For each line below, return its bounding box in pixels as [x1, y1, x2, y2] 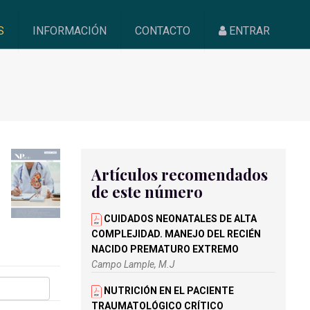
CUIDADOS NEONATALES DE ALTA [102, 213, 257, 224]
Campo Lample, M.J [91, 259, 175, 270]
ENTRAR [226, 24, 271, 37]
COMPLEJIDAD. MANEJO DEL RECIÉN [91, 228, 261, 239]
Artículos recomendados [91, 164, 268, 185]
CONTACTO [135, 24, 191, 37]
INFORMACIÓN [33, 24, 107, 37]
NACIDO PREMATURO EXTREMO [91, 244, 239, 255]
